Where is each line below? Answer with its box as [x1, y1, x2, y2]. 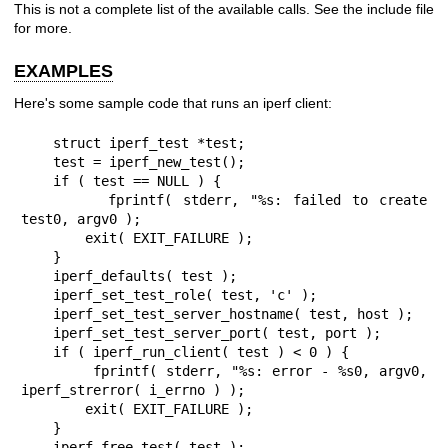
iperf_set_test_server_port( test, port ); [21, 324, 53, 341]
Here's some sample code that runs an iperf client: [14, 94, 332, 111]
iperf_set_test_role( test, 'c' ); [21, 286, 53, 303]
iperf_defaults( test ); [21, 267, 53, 284]
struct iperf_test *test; [21, 134, 53, 151]
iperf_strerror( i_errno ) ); [21, 381, 245, 398]
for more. [14, 20, 72, 36]
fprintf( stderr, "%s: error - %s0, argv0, [21, 362, 93, 379]
